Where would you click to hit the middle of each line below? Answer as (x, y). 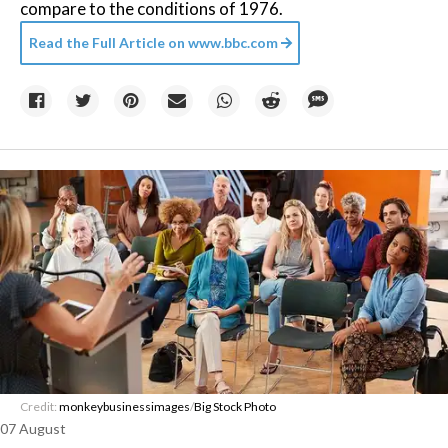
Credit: (39, 406)
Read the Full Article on (107, 42)
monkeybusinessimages (124, 406)
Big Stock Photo (235, 406)
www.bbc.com (233, 42)
